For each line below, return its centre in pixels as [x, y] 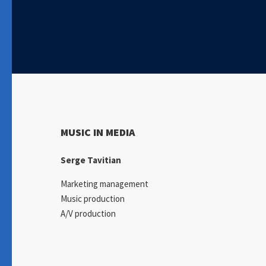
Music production [93, 199]
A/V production [88, 214]
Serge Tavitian [91, 160]
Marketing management [104, 184]
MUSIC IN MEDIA [98, 132]
